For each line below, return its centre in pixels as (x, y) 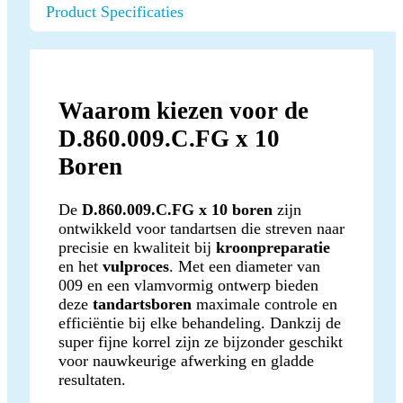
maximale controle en (264, 304)
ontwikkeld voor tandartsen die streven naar (201, 228)
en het (81, 266)
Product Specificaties (115, 12)
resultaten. (92, 379)
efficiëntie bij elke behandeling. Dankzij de (200, 322)
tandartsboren (142, 304)
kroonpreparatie (273, 247)
